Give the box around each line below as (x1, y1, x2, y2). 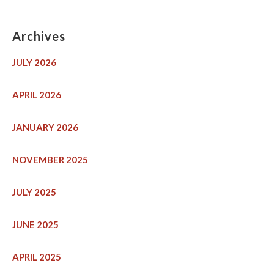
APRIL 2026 (12, 89, 61, 101)
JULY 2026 (12, 57, 56, 68)
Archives (12, 29, 65, 44)
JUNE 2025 (12, 219, 59, 231)
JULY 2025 (12, 187, 56, 198)
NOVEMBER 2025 (12, 154, 88, 166)
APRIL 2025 (12, 251, 61, 263)
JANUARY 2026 (12, 122, 78, 133)
